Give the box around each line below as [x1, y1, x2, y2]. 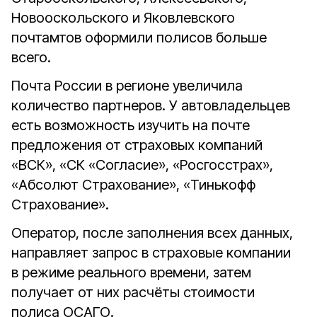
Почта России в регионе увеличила [11, 77, 243, 94]
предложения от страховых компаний [11, 137, 263, 154]
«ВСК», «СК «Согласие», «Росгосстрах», [11, 156, 273, 173]
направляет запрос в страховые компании [11, 244, 291, 261]
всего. [11, 49, 51, 66]
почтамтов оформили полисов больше [11, 29, 267, 46]
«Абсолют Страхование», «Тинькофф [11, 176, 255, 193]
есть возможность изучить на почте [11, 117, 250, 134]
